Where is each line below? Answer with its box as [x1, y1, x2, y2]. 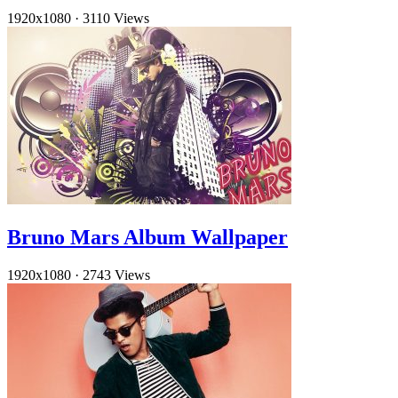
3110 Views [83, 11, 149, 27]
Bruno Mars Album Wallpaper [7, 226, 288, 250]
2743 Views [83, 267, 150, 283]
